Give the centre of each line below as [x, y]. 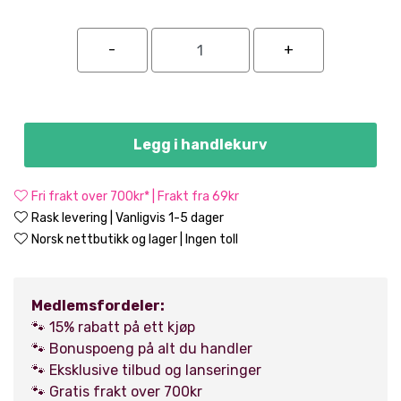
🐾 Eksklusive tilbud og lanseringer [146, 371]
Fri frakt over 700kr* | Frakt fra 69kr [135, 197]
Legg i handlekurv [200, 145]
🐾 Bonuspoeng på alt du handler [142, 349]
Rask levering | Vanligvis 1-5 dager [128, 218]
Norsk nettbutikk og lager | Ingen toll [135, 240]
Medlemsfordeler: [98, 306]
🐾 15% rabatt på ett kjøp [113, 328]
